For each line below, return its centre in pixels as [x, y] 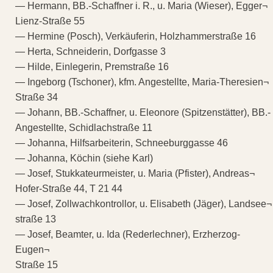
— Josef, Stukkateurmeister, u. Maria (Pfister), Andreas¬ [135, 173]
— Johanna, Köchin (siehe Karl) [84, 158]
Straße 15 [37, 264]
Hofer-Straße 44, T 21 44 [69, 188]
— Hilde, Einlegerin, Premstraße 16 [92, 66]
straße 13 [36, 219]
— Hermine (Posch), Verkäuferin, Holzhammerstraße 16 [136, 36]
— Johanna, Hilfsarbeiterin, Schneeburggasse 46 [122, 143]
